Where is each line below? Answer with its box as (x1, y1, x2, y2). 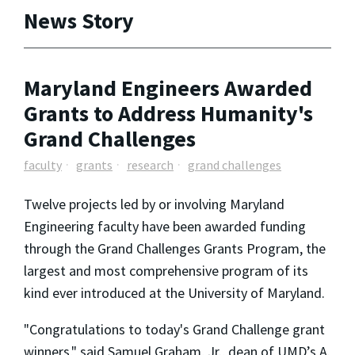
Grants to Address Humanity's (24, 99, 313, 128)
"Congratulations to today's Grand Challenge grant (24, 320, 325, 339)
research (127, 156, 174, 173)
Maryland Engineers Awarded (24, 74, 312, 103)
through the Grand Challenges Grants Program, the (24, 239, 326, 258)
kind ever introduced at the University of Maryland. (24, 284, 325, 303)
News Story (24, 6, 134, 35)
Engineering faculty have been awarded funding (24, 217, 306, 236)
